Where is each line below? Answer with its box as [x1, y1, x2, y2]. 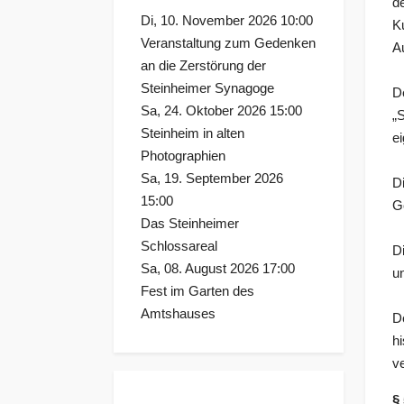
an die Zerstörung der [141, 59, 266, 74]
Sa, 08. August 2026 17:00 [141, 262, 295, 277]
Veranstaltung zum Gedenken [141, 36, 316, 51]
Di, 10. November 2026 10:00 [141, 14, 313, 29]
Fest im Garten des [141, 284, 254, 299]
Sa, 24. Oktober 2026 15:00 [141, 104, 302, 119]
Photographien [141, 149, 225, 164]
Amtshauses [141, 307, 216, 322]
